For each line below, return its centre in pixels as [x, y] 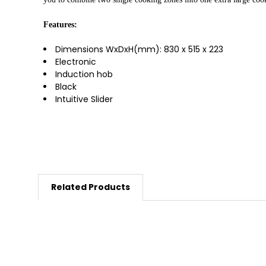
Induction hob [84, 75]
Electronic [76, 62]
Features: [61, 25]
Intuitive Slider [84, 99]
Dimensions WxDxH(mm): [110, 50]
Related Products [90, 187]
